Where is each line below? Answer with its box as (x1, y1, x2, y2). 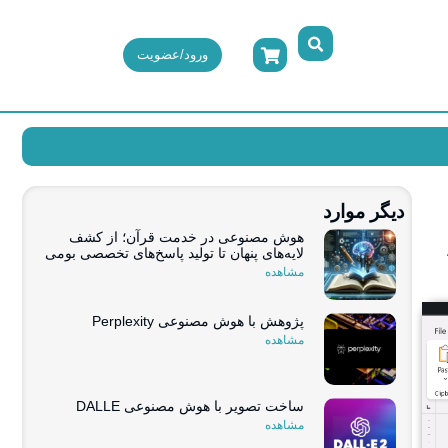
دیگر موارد (323, 200, 404, 222)
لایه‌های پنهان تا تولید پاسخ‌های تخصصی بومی (45, 244, 305, 261)
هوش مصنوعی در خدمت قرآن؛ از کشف (69, 228, 305, 245)
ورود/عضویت (136, 47, 208, 63)
